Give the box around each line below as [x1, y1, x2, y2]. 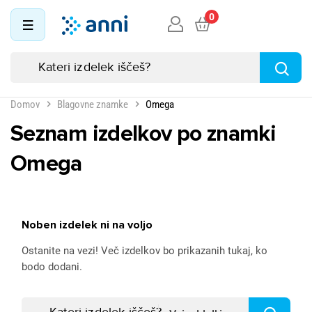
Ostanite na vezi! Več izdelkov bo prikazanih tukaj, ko [22, 244, 267, 257]
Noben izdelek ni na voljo [22, 218, 153, 232]
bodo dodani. [22, 260, 82, 273]
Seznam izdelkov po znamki [10, 120, 276, 148]
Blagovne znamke [57, 98, 128, 111]
